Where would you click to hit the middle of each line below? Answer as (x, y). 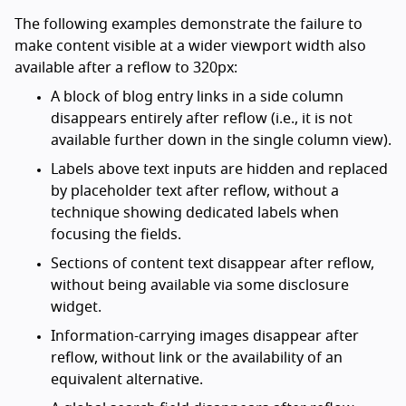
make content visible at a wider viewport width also (190, 47)
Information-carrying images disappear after (205, 337)
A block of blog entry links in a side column (197, 97)
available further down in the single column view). (221, 141)
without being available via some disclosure (200, 286)
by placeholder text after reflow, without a (195, 192)
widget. (76, 308)
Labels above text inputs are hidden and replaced (219, 170)
